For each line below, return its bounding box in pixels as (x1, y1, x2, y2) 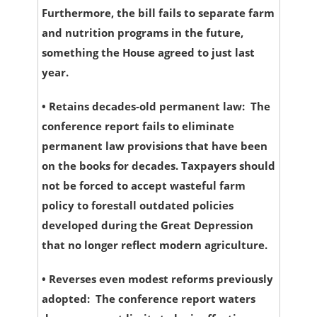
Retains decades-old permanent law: (48, 99, 248, 114)
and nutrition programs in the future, (41, 25, 243, 40)
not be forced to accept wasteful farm (41, 178, 246, 193)
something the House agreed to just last (41, 45, 255, 60)
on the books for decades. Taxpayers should (41, 158, 275, 173)
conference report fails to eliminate (41, 119, 234, 134)
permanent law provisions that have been (41, 139, 267, 154)
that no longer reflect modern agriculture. (41, 238, 267, 253)
